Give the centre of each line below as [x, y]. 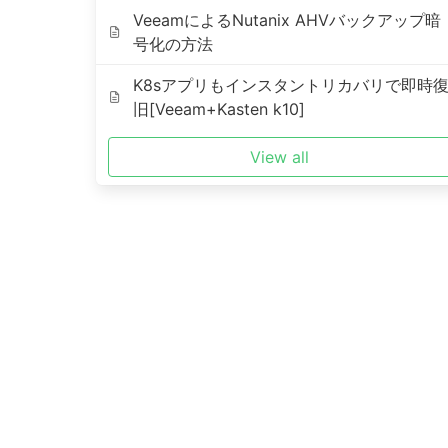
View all [280, 157]
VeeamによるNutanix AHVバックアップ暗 [286, 20]
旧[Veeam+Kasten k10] [218, 109]
